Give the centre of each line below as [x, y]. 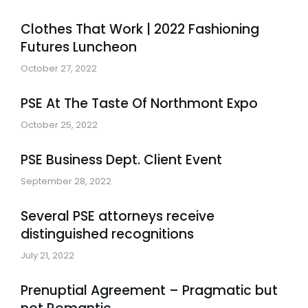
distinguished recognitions [107, 234]
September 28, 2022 [66, 181]
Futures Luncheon [79, 47]
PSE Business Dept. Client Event [121, 160]
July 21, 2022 [47, 255]
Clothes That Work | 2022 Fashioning [140, 29]
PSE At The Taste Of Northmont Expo [139, 103]
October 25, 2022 [59, 125]
